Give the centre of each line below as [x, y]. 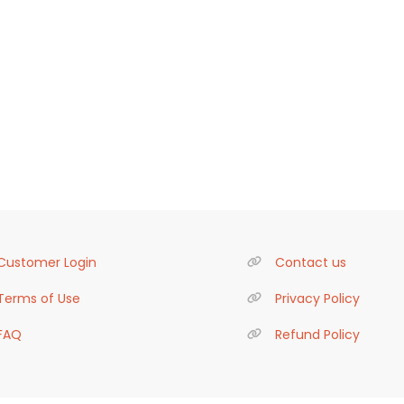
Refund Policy [317, 335]
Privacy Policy [317, 298]
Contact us [310, 262]
